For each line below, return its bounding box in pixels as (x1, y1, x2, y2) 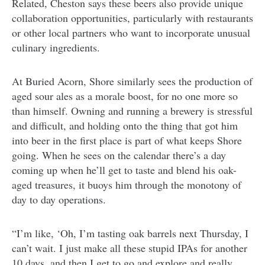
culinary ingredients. (12, 40, 100, 55)
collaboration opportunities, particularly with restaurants (12, 11, 253, 25)
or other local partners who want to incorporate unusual (12, 25, 250, 40)
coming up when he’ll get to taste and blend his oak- (12, 163, 237, 177)
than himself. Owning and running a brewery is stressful (12, 104, 253, 118)
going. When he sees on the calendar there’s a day (12, 148, 226, 163)
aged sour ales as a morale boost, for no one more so (12, 89, 238, 104)
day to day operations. (12, 192, 106, 207)
